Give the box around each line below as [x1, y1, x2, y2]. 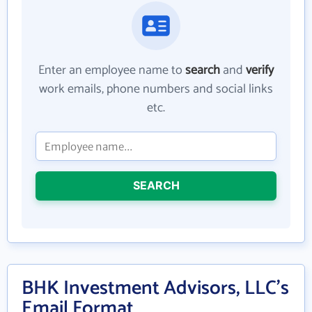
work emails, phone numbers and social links [39, 79, 273, 100]
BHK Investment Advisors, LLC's [22, 272, 289, 304]
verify [246, 60, 274, 81]
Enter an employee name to [38, 60, 185, 81]
